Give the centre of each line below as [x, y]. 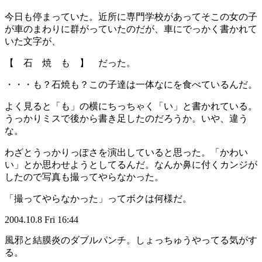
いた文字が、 [33, 42]
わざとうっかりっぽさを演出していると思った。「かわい [126, 153]
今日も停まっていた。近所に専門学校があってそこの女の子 [131, 17]
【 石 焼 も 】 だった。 [70, 63]
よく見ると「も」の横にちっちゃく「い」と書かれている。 [131, 106]
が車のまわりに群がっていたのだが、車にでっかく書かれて [131, 29]
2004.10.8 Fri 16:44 [42, 220]
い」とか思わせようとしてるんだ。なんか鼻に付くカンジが [131, 165]
